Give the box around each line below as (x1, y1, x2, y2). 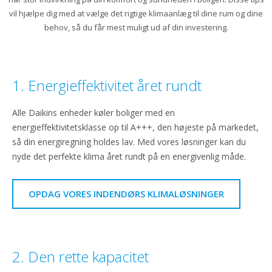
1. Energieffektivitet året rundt (12, 75, 202, 95)
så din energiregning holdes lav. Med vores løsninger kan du (12, 135, 246, 148)
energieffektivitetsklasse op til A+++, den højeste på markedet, (12, 121, 259, 133)
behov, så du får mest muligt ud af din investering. (44, 21, 228, 33)
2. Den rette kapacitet (12, 246, 149, 267)
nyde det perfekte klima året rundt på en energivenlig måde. (12, 150, 246, 162)
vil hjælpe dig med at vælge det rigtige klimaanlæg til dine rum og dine (9, 7, 263, 19)
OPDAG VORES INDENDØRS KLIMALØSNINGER (29, 187, 224, 200)
